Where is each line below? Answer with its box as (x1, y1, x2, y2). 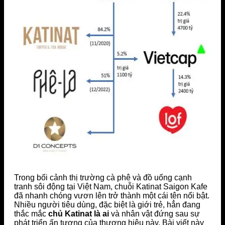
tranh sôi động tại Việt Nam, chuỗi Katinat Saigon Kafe (14, 182, 207, 191)
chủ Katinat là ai (48, 209, 109, 218)
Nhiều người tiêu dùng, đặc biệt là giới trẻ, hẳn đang (14, 200, 200, 209)
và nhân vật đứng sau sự (109, 209, 200, 218)
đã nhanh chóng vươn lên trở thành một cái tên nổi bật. (14, 191, 209, 200)
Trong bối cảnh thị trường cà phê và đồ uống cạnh (14, 173, 192, 182)
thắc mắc (14, 209, 48, 218)
